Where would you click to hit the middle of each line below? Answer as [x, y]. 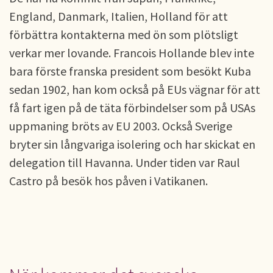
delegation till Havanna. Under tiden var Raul [125, 162]
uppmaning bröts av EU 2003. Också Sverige [121, 126]
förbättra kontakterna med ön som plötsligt [124, 34]
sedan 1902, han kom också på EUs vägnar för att [135, 89]
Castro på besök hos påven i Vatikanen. [108, 181]
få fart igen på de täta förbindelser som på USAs [132, 108]
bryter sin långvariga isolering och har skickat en [132, 144]
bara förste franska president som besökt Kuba [130, 71]
